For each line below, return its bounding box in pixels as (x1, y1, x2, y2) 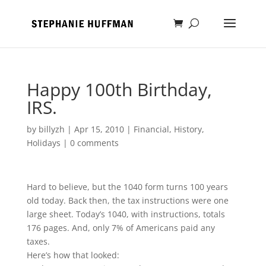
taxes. (26, 236, 50, 247)
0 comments (69, 137, 119, 148)
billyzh (38, 123, 65, 135)
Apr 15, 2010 (74, 123, 124, 135)
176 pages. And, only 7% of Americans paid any (26, 222, 215, 233)
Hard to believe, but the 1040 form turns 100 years (26, 181, 228, 192)
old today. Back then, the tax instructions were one (26, 195, 229, 206)
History (173, 123, 202, 135)
